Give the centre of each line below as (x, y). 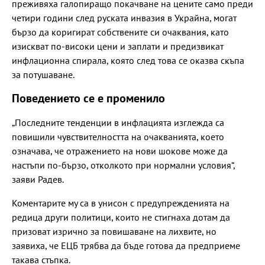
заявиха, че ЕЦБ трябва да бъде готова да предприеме (126, 245)
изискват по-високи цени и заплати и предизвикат (118, 46)
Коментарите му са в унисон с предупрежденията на (121, 203)
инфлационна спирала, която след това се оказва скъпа (128, 60)
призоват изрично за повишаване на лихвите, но (114, 231)
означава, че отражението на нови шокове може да (120, 151)
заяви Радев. (38, 179)
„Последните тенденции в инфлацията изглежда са (118, 122)
